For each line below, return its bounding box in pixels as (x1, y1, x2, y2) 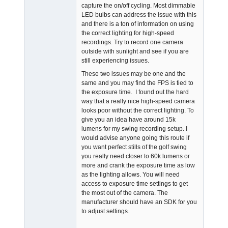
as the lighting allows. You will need (81, 171, 180, 179)
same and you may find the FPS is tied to (81, 79, 193, 87)
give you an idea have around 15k (81, 116, 176, 124)
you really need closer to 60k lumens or (81, 153, 190, 160)
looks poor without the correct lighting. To (81, 107, 194, 115)
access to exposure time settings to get (81, 180, 188, 188)
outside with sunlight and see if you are (81, 48, 189, 55)
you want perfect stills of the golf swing (81, 144, 187, 151)
